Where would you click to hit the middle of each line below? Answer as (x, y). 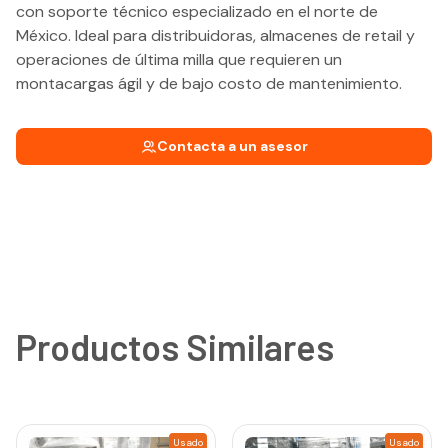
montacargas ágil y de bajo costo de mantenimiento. (209, 83)
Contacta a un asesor (232, 146)
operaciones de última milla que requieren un (179, 59)
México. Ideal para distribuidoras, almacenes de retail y (215, 35)
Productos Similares (175, 346)
